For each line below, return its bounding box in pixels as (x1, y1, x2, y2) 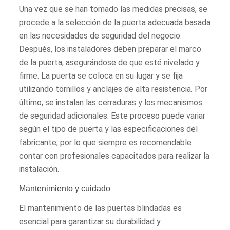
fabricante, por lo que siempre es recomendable (19, 137, 192, 147)
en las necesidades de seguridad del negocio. (19, 30, 182, 41)
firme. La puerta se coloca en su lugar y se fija (19, 70, 183, 81)
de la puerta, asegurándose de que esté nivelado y (19, 57, 200, 67)
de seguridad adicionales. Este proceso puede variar (19, 110, 206, 121)
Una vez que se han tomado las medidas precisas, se (19, 4, 208, 14)
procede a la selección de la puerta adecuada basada (19, 17, 211, 27)
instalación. (19, 164, 60, 174)
